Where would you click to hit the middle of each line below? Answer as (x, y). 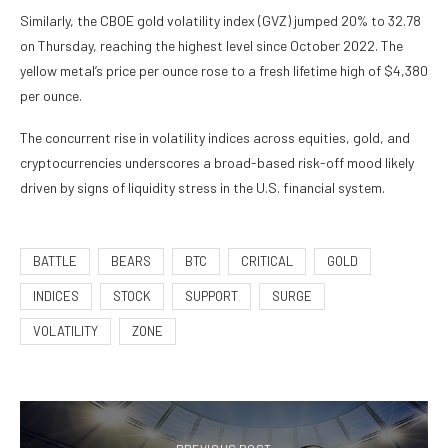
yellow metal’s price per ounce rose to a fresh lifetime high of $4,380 (224, 71)
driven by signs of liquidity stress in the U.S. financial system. (202, 188)
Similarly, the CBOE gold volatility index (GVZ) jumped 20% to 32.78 (220, 21)
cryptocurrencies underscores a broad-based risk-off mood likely (217, 163)
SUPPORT (211, 296)
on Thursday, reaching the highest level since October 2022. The (211, 46)
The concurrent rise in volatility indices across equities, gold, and (215, 138)
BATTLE (55, 261)
